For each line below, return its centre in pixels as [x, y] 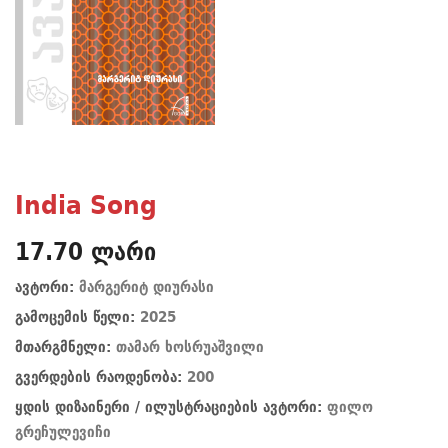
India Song [86, 204]
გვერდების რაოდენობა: [101, 376]
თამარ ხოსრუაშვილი [190, 346]
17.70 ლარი [85, 251]
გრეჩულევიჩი [63, 431]
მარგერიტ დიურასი [146, 286]
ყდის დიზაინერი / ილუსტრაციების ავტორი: [171, 406]
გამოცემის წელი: [77, 316]
